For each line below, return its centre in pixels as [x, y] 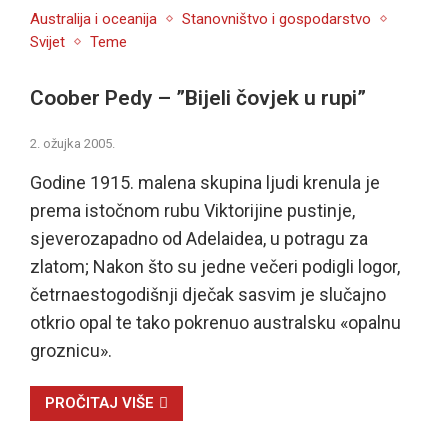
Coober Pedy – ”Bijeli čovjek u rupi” [197, 98]
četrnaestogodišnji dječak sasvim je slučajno [207, 295]
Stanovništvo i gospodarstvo [276, 18]
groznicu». [70, 351]
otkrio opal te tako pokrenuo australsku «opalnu [215, 323]
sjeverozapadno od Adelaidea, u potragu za [198, 239]
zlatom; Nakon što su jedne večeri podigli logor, [214, 267]
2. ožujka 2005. [72, 144]
